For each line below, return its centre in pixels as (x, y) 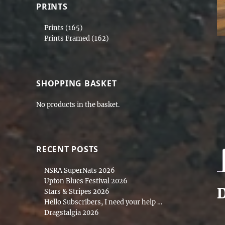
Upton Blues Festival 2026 (86, 181)
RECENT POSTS (67, 149)
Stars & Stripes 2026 (77, 191)
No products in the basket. (78, 104)
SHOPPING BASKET (77, 83)
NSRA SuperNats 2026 (80, 170)
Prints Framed (67, 39)
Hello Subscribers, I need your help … (103, 202)
